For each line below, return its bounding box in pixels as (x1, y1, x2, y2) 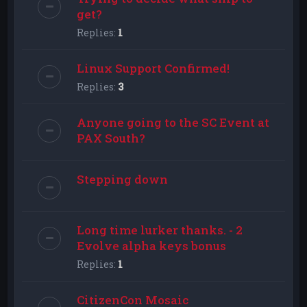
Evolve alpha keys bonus (77, 237, 227, 254)
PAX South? (77, 130, 146, 146)
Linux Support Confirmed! (77, 60, 230, 76)
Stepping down (77, 171, 169, 187)
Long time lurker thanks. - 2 (77, 221, 243, 238)
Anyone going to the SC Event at (77, 114, 270, 130)
